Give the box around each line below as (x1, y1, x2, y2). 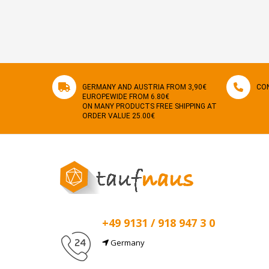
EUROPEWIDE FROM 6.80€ (82, 92, 169, 101)
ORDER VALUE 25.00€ (82, 112, 155, 120)
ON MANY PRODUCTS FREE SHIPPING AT (82, 102, 217, 110)
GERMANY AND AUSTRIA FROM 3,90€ (82, 83, 207, 91)
